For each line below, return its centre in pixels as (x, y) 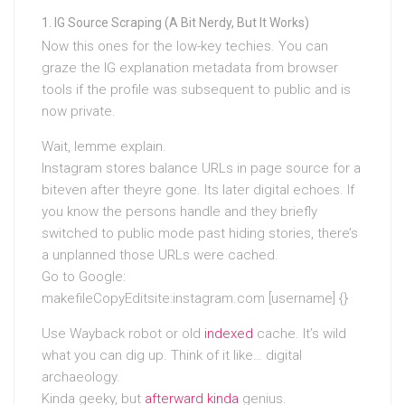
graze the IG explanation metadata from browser (190, 68)
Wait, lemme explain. (104, 147)
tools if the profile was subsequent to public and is (196, 90)
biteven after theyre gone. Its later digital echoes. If (198, 190)
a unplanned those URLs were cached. (160, 255)
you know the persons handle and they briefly (179, 212)
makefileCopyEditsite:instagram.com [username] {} (195, 299)
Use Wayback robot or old (123, 334)
